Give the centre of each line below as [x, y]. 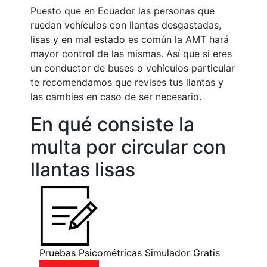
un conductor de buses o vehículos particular [133, 68]
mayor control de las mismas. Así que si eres [131, 54]
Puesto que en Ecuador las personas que [122, 11]
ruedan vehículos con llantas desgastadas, [126, 25]
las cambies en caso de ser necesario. [116, 97]
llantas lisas [83, 170]
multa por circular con [128, 147]
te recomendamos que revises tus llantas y [127, 82]
